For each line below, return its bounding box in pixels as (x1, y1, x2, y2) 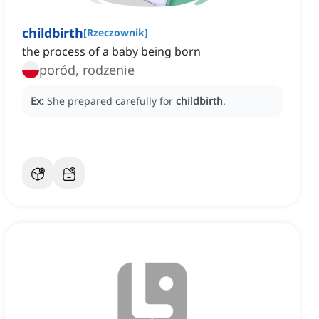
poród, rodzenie (39, 61, 135, 79)
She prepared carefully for (47, 94, 176, 108)
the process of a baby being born (22, 43, 201, 60)
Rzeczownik (87, 26, 145, 40)
